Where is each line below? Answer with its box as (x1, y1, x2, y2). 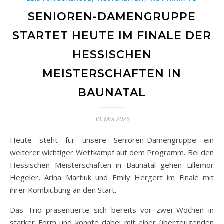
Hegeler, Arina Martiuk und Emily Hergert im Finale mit (10, 172, 214, 182)
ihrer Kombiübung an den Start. (10, 184, 116, 195)
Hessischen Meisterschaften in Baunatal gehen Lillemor (10, 159, 214, 170)
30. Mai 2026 (94, 114, 130, 123)
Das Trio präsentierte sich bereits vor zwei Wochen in (10, 204, 214, 215)
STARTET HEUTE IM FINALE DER (12, 28, 211, 42)
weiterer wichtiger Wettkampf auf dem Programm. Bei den (10, 147, 214, 157)
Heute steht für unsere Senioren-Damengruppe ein (10, 134, 16, 145)
